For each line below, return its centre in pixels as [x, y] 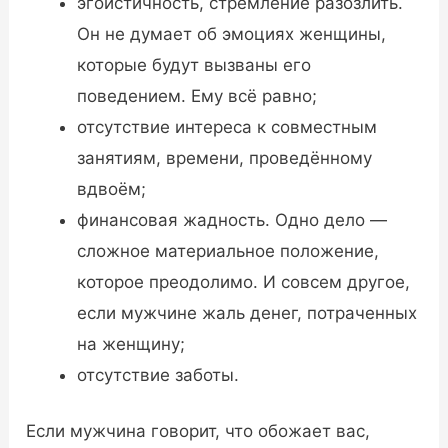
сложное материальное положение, [228, 250]
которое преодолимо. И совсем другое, [244, 281]
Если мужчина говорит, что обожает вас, [198, 431]
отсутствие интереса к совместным [227, 126]
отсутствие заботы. [158, 374]
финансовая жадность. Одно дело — [232, 219]
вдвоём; [112, 188]
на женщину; [131, 343]
